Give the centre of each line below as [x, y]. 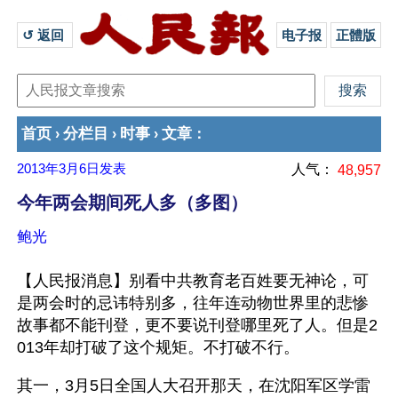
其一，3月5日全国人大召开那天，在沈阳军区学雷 [194, 386]
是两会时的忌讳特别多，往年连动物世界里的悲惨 [193, 303]
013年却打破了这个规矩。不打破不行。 [158, 347]
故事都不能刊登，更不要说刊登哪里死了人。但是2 [197, 325]
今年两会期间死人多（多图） [132, 203]
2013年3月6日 [58, 169]
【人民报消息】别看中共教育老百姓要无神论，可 [193, 281]
